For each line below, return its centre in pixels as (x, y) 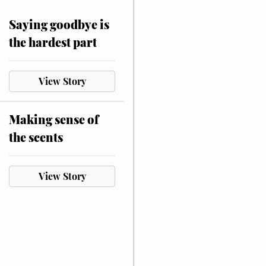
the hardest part (53, 42)
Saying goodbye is (59, 24)
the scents (36, 137)
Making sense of (54, 119)
